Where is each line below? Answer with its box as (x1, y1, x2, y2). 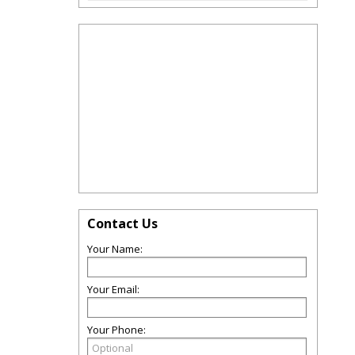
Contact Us (87, 215, 158, 232)
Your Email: (87, 282, 139, 296)
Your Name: (87, 242, 143, 256)
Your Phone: (87, 323, 146, 337)
